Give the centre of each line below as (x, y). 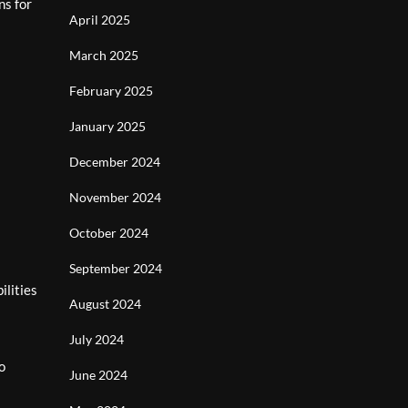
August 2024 (105, 304)
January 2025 (107, 126)
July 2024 (97, 339)
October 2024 (109, 233)
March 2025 (104, 55)
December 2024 (115, 162)
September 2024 (116, 268)
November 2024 (115, 197)
